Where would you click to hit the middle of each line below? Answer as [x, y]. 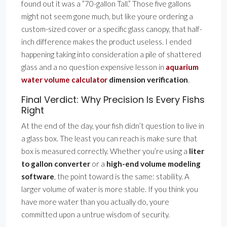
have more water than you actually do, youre [95, 202]
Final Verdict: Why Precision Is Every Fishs [113, 100]
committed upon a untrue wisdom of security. [96, 215]
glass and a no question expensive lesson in [93, 67]
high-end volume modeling [154, 164]
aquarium [182, 67]
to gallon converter [56, 164]
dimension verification [148, 80]
